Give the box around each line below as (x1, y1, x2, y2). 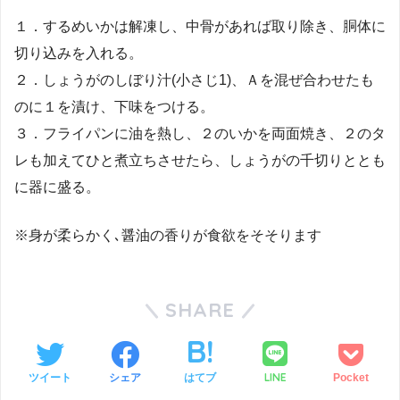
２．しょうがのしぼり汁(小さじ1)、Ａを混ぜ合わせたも (14, 72, 374, 88)
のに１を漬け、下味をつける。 (14, 99, 214, 115)
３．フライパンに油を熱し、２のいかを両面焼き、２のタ (14, 126, 386, 142)
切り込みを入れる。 (14, 46, 143, 62)
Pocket (332, 371, 369, 384)
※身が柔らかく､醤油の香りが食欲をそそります (14, 228, 321, 244)
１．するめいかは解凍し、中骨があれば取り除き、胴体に (14, 19, 386, 35)
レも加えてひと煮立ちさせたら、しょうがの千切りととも (14, 153, 386, 169)
